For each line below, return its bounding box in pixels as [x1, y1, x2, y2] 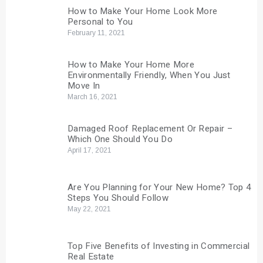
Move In [68, 79, 100, 93]
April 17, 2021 [68, 146, 112, 155]
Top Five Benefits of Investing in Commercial [68, 240, 250, 253]
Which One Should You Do [68, 133, 173, 146]
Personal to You [68, 15, 133, 29]
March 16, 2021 [68, 93, 117, 102]
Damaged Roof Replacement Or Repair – [68, 122, 233, 136]
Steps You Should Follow [68, 191, 168, 205]
